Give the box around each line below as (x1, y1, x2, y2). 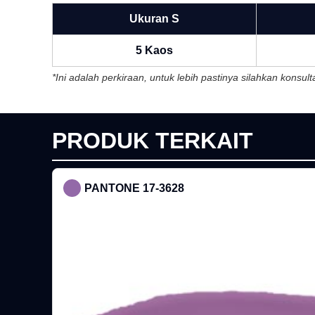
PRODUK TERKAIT (51, 128, 253, 154)
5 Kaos (135, 44, 173, 57)
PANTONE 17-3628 (84, 181, 184, 194)
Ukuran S (129, 13, 179, 25)
